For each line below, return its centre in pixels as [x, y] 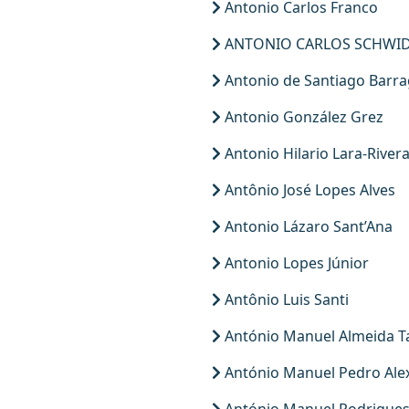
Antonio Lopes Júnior [295, 263]
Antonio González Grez [302, 117]
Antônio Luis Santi [285, 299]
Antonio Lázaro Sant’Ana [307, 226]
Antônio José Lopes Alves [308, 190]
